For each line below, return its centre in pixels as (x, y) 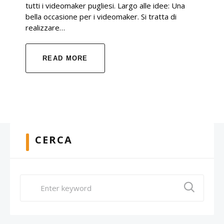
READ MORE (65, 58)
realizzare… (45, 28)
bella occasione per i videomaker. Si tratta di (101, 17)
